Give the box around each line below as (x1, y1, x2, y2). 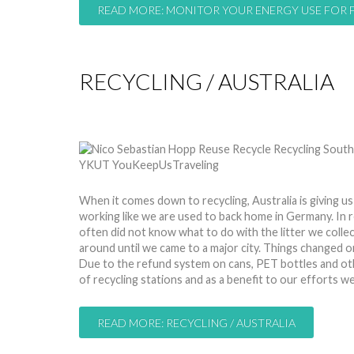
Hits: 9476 (215, 107, 265, 121)
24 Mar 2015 (137, 107, 200, 121)
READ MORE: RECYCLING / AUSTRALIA (97, 315, 296, 330)
